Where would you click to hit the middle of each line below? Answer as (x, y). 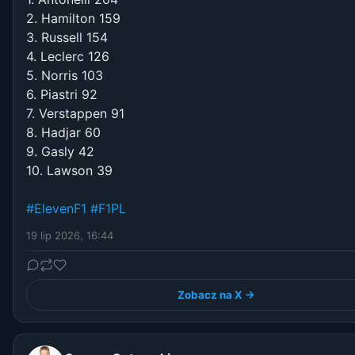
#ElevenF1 (56, 209)
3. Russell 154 (67, 38)
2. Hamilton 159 (73, 19)
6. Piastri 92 (62, 95)
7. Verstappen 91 (75, 114)
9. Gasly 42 (60, 152)
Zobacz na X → (216, 295)
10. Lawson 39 (69, 171)
